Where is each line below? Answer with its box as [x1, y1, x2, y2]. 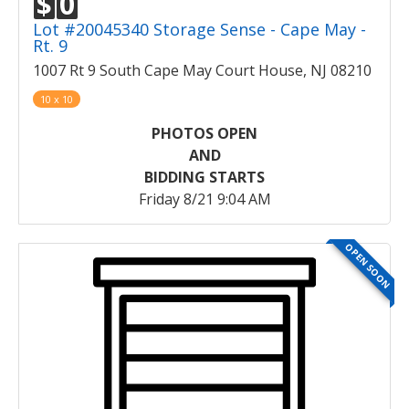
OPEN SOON [342, 240, 393, 291]
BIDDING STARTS [144, 166, 265, 187]
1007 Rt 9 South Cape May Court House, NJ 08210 [33, 59, 372, 80]
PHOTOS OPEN [152, 122, 257, 143]
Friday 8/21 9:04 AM [138, 188, 271, 209]
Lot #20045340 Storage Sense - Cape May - [33, 17, 366, 40]
